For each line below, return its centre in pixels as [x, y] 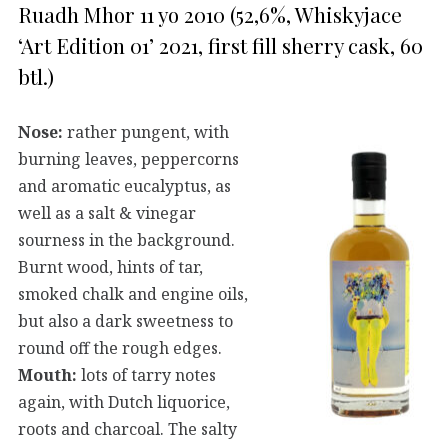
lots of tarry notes [146, 375]
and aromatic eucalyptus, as [124, 186]
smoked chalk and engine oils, [133, 294]
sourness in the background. [126, 240]
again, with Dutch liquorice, [124, 402]
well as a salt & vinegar [107, 213]
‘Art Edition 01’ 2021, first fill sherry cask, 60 [220, 44]
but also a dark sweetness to [125, 321]
